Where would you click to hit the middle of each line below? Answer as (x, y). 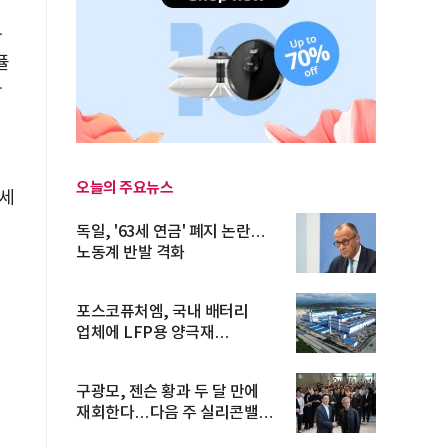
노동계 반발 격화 (130, 253)
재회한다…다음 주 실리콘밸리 (174, 413)
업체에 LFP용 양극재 (145, 333)
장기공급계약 (119, 354)
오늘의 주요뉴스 (124, 188)
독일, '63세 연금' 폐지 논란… (171, 232)
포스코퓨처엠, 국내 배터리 (162, 312)
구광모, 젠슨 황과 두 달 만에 (167, 392)
